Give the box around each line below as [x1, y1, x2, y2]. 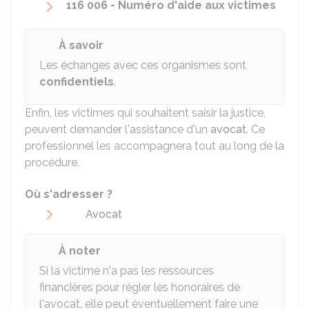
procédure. [25, 156, 79, 169]
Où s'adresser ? [25, 188, 112, 201]
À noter [59, 244, 101, 257]
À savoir [59, 39, 103, 52]
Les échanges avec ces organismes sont [39, 59, 246, 72]
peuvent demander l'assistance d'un [25, 123, 210, 136]
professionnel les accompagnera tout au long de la [25, 139, 284, 152]
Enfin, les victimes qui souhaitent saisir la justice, [25, 106, 266, 119]
